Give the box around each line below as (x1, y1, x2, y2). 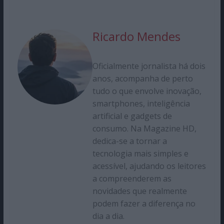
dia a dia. (92, 210, 124, 221)
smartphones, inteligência (92, 97, 190, 109)
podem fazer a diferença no (92, 197, 195, 209)
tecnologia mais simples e (92, 147, 188, 159)
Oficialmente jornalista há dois (92, 60, 205, 71)
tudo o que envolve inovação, (92, 85, 201, 96)
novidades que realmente (92, 185, 187, 196)
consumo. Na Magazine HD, (92, 122, 196, 134)
